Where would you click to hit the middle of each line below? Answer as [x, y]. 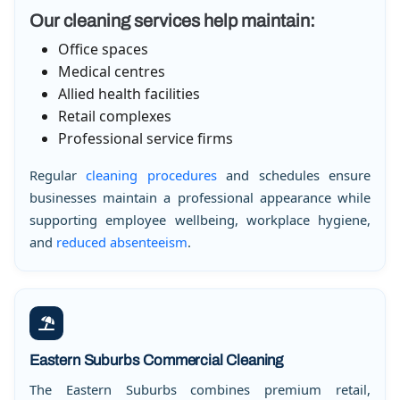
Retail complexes [115, 116]
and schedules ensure [294, 175]
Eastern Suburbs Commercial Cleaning [157, 361]
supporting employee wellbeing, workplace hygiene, [200, 219]
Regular [58, 175]
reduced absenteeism [122, 242]
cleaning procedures [151, 175]
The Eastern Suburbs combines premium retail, [200, 389]
